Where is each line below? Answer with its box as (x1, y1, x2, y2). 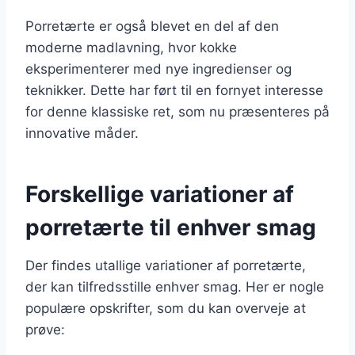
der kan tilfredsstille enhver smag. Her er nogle (25, 278, 324, 295)
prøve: (25, 321, 65, 338)
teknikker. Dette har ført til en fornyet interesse (25, 82, 323, 98)
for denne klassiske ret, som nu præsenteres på (25, 103, 330, 120)
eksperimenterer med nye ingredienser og (25, 60, 292, 77)
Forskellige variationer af (25, 180, 294, 208)
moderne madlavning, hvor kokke (25, 39, 237, 55)
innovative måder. (25, 124, 139, 141)
